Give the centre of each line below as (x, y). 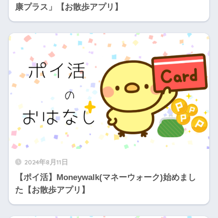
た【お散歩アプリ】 (52, 190)
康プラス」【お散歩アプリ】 (69, 7)
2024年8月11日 (46, 162)
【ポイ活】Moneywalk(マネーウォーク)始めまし (105, 178)
